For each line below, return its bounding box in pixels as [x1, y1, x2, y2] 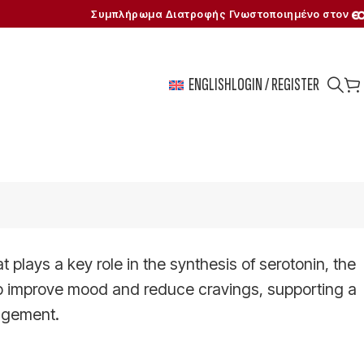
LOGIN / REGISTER [231, 74, 319, 95]
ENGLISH [188, 74, 232, 95]
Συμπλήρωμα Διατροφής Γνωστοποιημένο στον [91, 7, 352, 20]
